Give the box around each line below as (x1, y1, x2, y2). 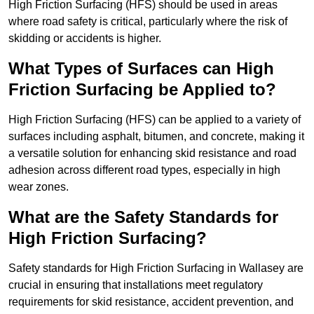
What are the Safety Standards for (8, 207, 278, 227)
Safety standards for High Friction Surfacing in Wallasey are (8, 262, 303, 275)
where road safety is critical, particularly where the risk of (8, 15, 287, 28)
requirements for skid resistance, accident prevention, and (8, 296, 294, 308)
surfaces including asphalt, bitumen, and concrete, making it (8, 130, 304, 143)
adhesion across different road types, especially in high (8, 164, 280, 177)
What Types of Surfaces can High (8, 59, 274, 78)
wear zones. (8, 181, 69, 193)
